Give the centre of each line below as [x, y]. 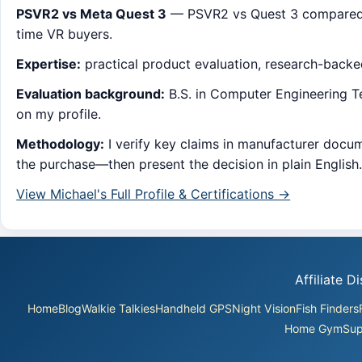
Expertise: [49, 64]
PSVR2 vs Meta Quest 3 [92, 14]
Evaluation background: [91, 94]
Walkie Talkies [118, 308]
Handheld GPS [193, 308]
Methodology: [61, 144]
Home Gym [313, 328]
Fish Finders [327, 308]
